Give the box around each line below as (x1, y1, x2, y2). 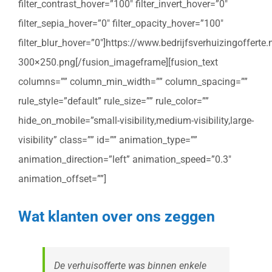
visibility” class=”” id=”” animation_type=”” (18, 134, 197, 146)
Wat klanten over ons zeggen (18, 206, 215, 225)
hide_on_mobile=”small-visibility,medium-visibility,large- (18, 115, 254, 127)
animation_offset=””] (18, 173, 106, 185)
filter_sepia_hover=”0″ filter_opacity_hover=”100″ (18, 18, 223, 30)
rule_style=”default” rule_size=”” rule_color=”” (18, 95, 209, 107)
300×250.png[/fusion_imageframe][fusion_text (18, 56, 218, 69)
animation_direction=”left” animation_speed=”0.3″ (18, 154, 231, 166)
